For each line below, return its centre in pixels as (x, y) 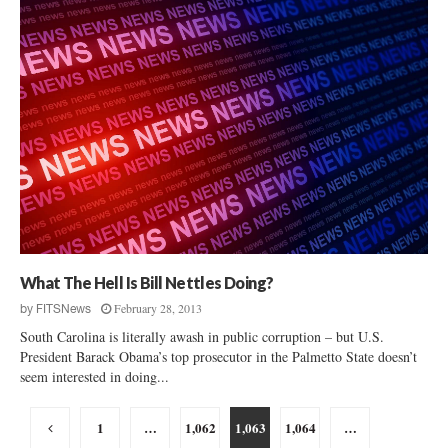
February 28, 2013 (158, 307)
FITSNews (63, 308)
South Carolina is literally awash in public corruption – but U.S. (202, 336)
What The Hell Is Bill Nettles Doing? (147, 282)
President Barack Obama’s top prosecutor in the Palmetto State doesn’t (218, 356)
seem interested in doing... (94, 376)
